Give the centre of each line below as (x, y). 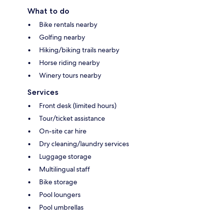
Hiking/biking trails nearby (79, 50)
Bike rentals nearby (68, 24)
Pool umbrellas (61, 207)
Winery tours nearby (70, 75)
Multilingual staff (65, 169)
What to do (48, 11)
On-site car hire (63, 131)
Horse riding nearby (69, 62)
